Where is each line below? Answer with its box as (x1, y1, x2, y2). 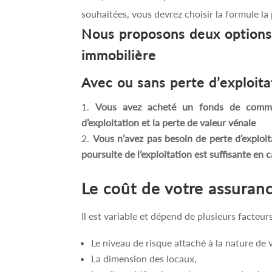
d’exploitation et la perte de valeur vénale (81, 116, 256, 128)
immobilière (81, 46, 157, 63)
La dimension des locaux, (91, 252, 197, 264)
